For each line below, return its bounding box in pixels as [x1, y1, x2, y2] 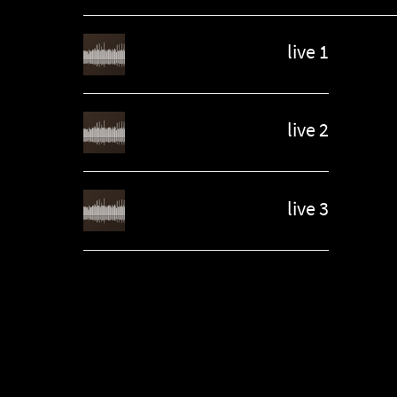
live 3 [287, 195, 329, 221]
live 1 [287, 39, 329, 65]
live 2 [287, 117, 329, 143]
